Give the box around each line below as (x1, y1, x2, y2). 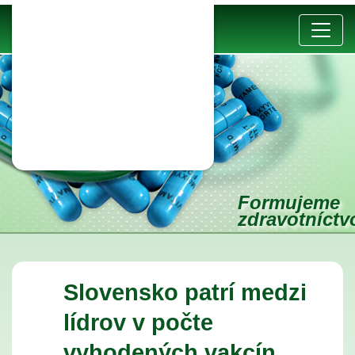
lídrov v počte (63, 310, 213, 335)
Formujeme (238, 192, 340, 213)
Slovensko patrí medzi (63, 280, 307, 305)
